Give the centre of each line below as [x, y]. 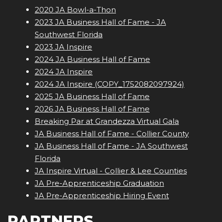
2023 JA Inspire [63, 47]
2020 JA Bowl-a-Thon [75, 10]
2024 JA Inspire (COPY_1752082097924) [110, 84]
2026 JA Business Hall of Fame [92, 109]
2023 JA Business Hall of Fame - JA [100, 22]
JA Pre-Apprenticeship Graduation [99, 183]
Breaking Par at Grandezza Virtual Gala [107, 121]
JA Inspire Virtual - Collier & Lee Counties [111, 171]
